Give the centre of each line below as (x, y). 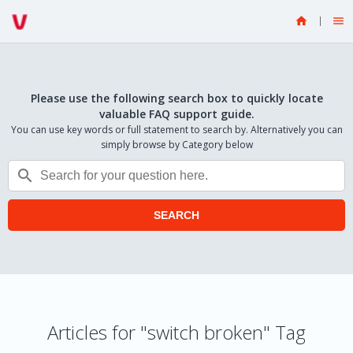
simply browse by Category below (176, 145)
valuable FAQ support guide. (176, 114)
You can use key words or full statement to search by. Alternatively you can (176, 130)
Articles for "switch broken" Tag (176, 332)
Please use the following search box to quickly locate (176, 98)
